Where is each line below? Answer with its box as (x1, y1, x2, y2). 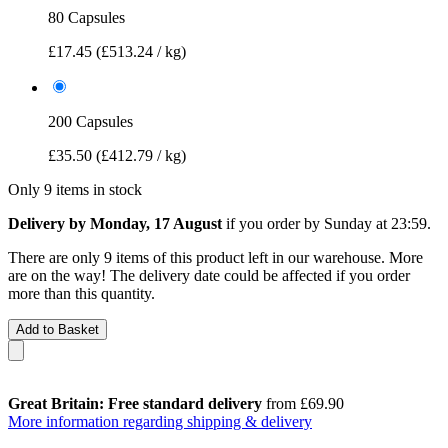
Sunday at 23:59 (324, 214, 427, 232)
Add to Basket (16, 321, 99, 337)
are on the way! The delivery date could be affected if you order (8, 266, 410, 284)
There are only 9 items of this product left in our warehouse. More (8, 248, 423, 266)
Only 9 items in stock (8, 180, 142, 198)
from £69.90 (262, 394, 344, 412)
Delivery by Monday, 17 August (8, 214, 222, 232)
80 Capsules (48, 8, 125, 26)
